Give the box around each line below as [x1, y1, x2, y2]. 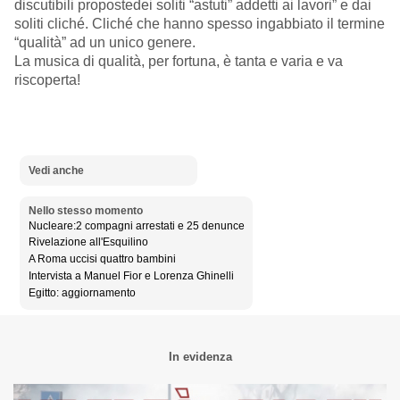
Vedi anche [28, 164, 84, 178]
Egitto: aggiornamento [28, 286, 136, 299]
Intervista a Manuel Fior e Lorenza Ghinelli [28, 269, 234, 282]
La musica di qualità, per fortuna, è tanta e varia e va [14, 54, 343, 70]
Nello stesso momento [28, 204, 143, 218]
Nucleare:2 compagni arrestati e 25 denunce [28, 219, 245, 232]
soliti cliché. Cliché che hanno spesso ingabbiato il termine [14, 16, 385, 32]
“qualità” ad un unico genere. [14, 35, 196, 51]
